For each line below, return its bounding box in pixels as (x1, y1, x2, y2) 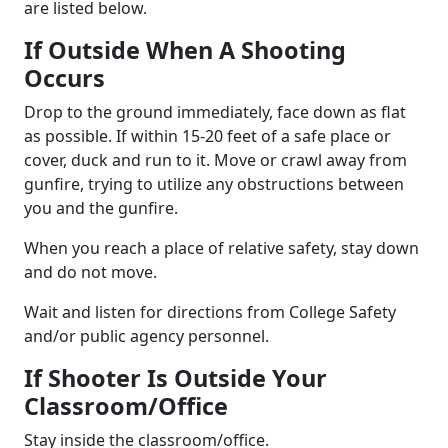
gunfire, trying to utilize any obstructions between (24, 172, 404, 195)
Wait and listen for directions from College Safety (24, 300, 396, 323)
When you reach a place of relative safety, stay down (24, 236, 419, 259)
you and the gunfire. (24, 196, 178, 219)
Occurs (24, 61, 105, 94)
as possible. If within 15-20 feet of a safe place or (24, 124, 391, 147)
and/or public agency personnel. (24, 324, 269, 347)
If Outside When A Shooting (24, 33, 346, 66)
